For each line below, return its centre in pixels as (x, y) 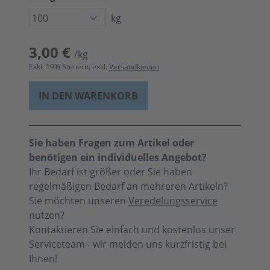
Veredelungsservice (173, 201)
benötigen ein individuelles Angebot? (118, 157)
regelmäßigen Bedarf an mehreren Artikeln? (128, 186)
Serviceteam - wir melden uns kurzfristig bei (128, 244)
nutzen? (47, 215)
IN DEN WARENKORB (88, 96)
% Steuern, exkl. (82, 67)
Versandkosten (134, 67)
